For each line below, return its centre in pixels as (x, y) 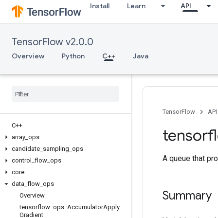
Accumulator (85, 207)
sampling (56, 149)
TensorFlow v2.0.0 (53, 42)
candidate (26, 149)
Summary (187, 196)
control (22, 160)
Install (100, 6)
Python (73, 56)
